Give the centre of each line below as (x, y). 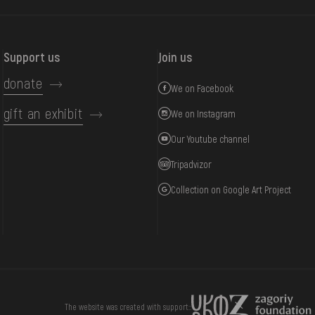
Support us (32, 57)
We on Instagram (204, 113)
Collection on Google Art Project (231, 189)
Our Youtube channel (211, 139)
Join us (176, 57)
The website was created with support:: (128, 307)
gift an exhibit (43, 114)
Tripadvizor (192, 164)
